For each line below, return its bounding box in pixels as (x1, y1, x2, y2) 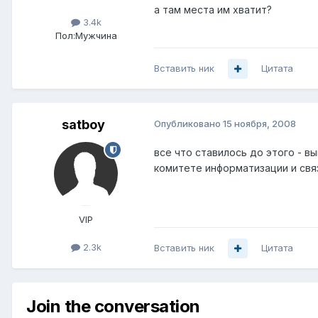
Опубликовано (154, 118, 223, 130)
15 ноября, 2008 (223, 118, 296, 130)
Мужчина (75, 30, 117, 42)
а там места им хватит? (154, 4, 272, 16)
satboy (61, 117, 105, 133)
